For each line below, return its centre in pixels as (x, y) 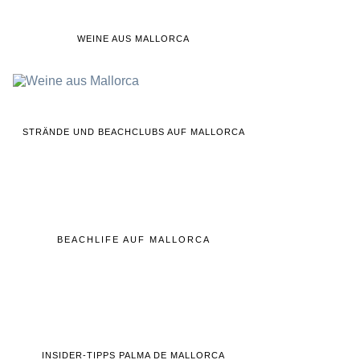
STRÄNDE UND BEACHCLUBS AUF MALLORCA (133, 131)
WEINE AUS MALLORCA (133, 38)
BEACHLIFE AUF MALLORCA (134, 239)
